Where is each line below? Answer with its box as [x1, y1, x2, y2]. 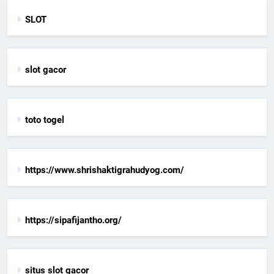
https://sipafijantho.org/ [25, 214, 122, 226]
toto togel [25, 114, 64, 125]
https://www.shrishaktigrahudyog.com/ [25, 164, 184, 176]
